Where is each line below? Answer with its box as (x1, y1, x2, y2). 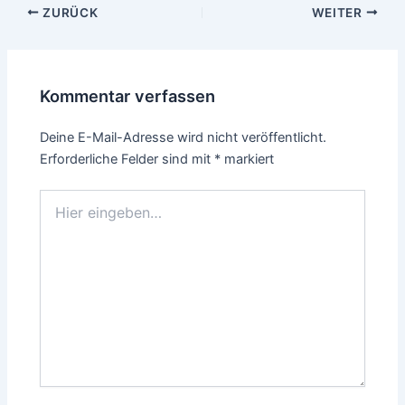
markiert (221, 150, 275, 167)
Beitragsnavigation (5, 3, 120, 20)
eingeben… (39, 207, 105, 223)
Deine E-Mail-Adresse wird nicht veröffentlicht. (40, 128, 327, 146)
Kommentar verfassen (40, 86, 216, 107)
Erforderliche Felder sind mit (40, 150, 215, 167)
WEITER (311, 5, 366, 20)
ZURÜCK (39, 5, 99, 20)
